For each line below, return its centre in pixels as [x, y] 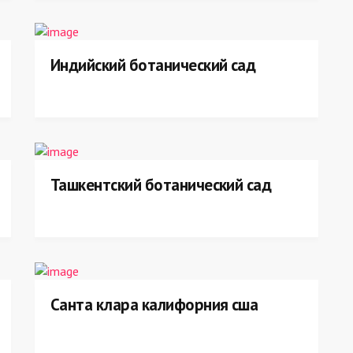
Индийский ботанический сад [153, 65]
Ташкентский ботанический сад [161, 185]
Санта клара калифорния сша [154, 305]
